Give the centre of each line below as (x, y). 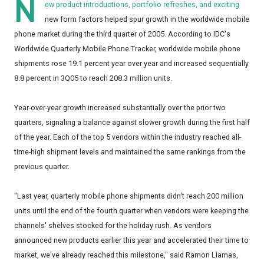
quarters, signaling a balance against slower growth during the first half (132, 123)
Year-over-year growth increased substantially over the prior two (120, 108)
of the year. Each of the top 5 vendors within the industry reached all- (128, 137)
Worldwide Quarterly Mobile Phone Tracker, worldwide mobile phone (127, 49)
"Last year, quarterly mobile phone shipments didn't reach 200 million (129, 196)
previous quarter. (42, 167)
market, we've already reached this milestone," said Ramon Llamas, (126, 255)
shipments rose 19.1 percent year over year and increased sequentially (131, 64)
